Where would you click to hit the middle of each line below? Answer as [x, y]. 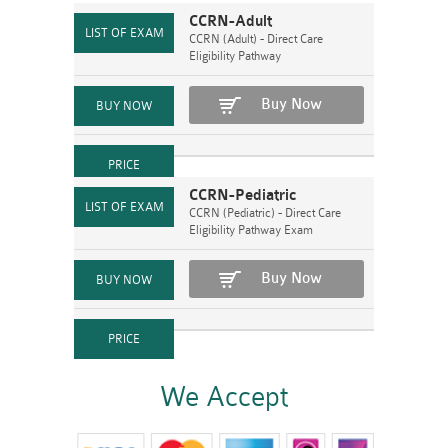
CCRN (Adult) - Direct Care [256, 39]
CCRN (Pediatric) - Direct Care [265, 213]
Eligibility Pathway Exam [251, 230]
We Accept [224, 397]
